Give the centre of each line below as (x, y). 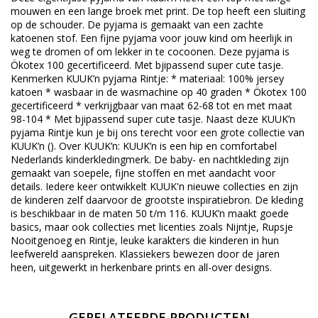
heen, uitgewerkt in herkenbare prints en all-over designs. (141, 268)
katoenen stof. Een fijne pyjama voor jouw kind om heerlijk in (152, 38)
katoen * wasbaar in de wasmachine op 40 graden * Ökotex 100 (159, 92)
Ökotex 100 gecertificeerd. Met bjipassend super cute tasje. (147, 65)
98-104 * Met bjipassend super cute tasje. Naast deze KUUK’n (153, 119)
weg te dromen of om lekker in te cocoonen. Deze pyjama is (150, 52)
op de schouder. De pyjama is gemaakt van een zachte (137, 25)
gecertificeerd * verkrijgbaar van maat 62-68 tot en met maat (152, 106)
